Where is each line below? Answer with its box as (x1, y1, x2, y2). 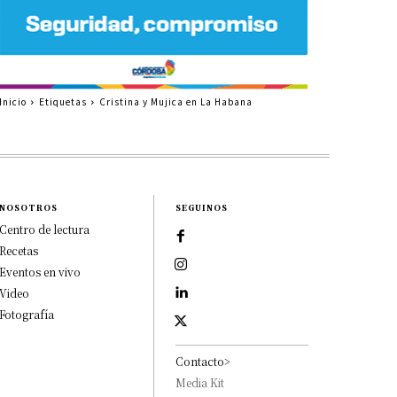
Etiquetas (38, 94, 87, 108)
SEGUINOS (175, 201, 229, 214)
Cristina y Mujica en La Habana (98, 94, 253, 108)
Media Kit (175, 374, 225, 390)
